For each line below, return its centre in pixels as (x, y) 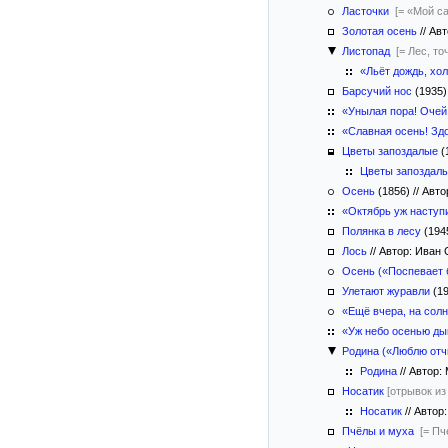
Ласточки (365, 11)
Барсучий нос (377, 91)
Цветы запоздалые (390, 151)
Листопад (366, 51)
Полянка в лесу (381, 231)
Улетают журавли (386, 291)
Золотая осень (379, 31)
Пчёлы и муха (378, 431)
